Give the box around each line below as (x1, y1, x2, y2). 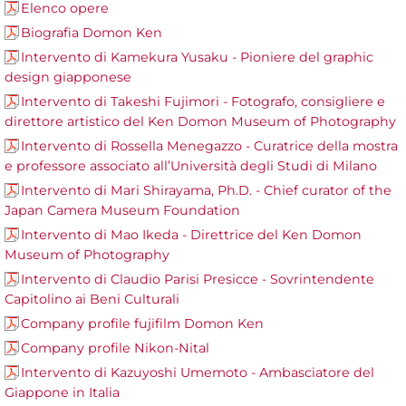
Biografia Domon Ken (21, 24, 162, 42)
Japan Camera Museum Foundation (5, 202, 240, 219)
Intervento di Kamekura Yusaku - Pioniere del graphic (21, 49, 373, 66)
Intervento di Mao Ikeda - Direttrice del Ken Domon (21, 227, 362, 244)
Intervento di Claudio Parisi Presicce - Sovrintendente (21, 271, 374, 288)
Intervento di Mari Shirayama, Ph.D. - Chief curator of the (21, 182, 391, 199)
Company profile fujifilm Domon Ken (21, 315, 264, 333)
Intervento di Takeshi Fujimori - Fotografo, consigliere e (21, 93, 385, 111)
